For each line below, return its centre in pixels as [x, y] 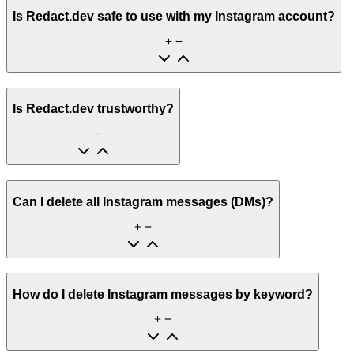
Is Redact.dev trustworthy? [93, 109]
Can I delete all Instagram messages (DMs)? [143, 201]
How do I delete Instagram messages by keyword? [163, 294]
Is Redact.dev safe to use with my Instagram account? [174, 17]
